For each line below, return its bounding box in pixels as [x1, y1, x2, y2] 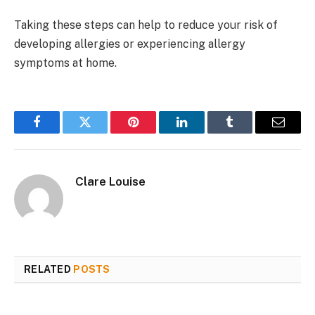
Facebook [35, 126, 85, 139]
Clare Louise [75, 174, 146, 188]
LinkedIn [180, 126, 227, 139]
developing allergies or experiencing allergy [14, 37, 245, 51]
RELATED [24, 263, 74, 275]
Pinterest [132, 126, 177, 139]
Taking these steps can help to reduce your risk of [14, 18, 278, 32]
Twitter [84, 126, 121, 139]
